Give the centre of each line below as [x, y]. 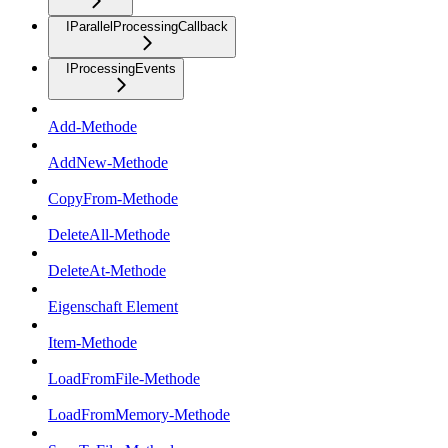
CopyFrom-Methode [113, 198]
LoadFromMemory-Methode [139, 414]
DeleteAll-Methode [109, 234]
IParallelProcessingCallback [147, 26]
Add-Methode [92, 126]
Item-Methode [92, 342]
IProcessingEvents [121, 68]
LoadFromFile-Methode [124, 378]
